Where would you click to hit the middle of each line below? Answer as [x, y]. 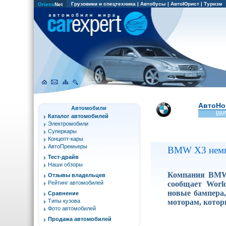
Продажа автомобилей [80, 219]
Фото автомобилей [72, 208]
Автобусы [153, 4]
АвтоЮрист [185, 4]
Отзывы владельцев [77, 175]
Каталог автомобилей [78, 116]
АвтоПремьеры [68, 146]
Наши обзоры [65, 164]
